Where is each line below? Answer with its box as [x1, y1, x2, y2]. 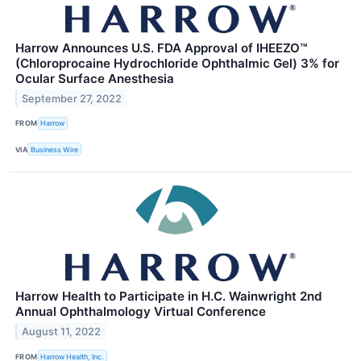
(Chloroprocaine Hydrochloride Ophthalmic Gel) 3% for [15, 55, 339, 71]
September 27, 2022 [22, 92, 122, 105]
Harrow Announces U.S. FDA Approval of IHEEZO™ [15, 39, 308, 56]
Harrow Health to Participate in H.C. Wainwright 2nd [15, 288, 322, 305]
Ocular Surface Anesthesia [15, 70, 174, 86]
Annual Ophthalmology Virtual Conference [15, 304, 266, 320]
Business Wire [31, 144, 79, 154]
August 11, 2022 [22, 325, 102, 338]
